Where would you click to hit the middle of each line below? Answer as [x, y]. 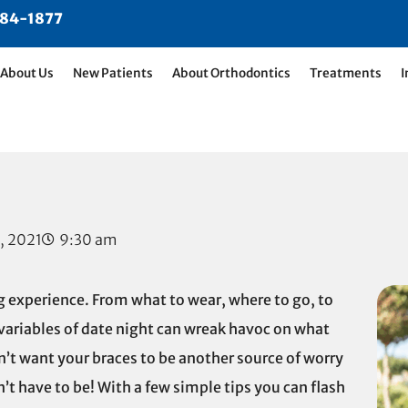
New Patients [113, 73]
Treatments [346, 73]
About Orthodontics [231, 73]
